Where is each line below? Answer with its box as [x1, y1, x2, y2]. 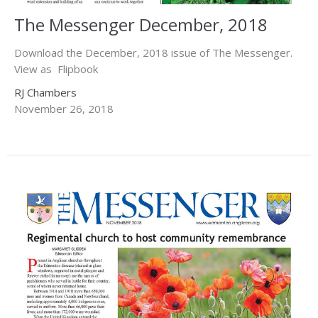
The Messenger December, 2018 [14, 12, 268, 36]
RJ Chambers [14, 84, 77, 99]
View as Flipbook [14, 61, 98, 76]
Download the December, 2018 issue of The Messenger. [14, 45, 292, 60]
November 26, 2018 [14, 101, 114, 116]
